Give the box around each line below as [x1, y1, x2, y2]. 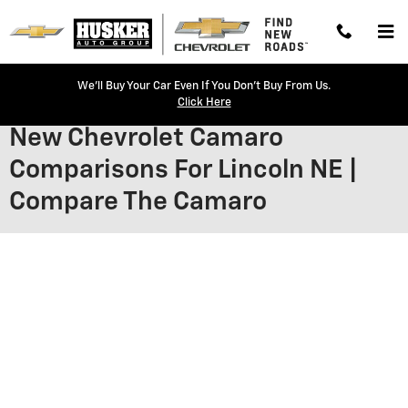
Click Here [177, 97, 231, 109]
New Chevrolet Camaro [9, 126, 283, 151]
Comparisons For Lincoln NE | [9, 158, 357, 183]
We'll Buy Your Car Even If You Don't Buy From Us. [77, 80, 331, 93]
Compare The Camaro [9, 189, 267, 215]
